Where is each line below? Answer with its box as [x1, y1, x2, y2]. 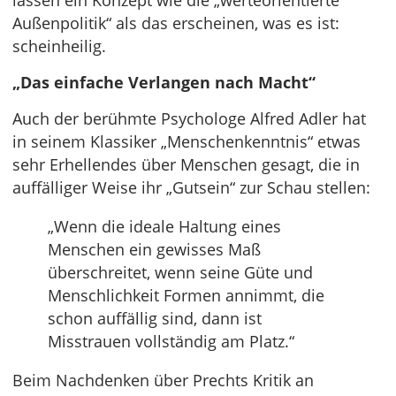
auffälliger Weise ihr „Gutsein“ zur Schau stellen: [12, 177, 370, 199]
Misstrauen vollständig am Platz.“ [48, 331, 294, 353]
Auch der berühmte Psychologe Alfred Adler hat [12, 108, 366, 130]
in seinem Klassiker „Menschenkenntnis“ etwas [12, 131, 361, 153]
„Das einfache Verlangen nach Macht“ [12, 72, 316, 94]
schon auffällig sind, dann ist [48, 308, 262, 330]
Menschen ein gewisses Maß [48, 239, 261, 261]
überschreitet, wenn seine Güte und [48, 262, 313, 284]
